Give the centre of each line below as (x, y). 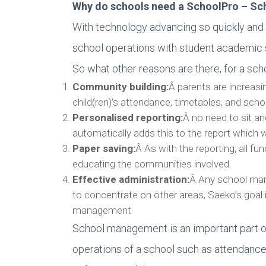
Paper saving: (104, 148)
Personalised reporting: (128, 118)
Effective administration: (131, 179)
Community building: (121, 87)
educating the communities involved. (152, 164)
